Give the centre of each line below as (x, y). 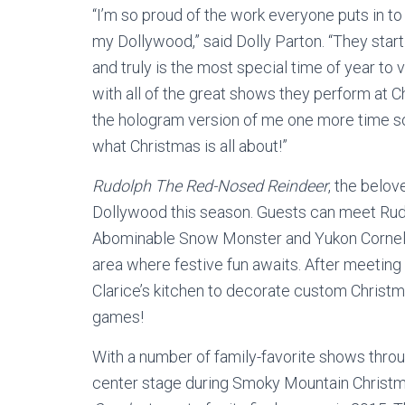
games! (118, 316)
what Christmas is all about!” (190, 146)
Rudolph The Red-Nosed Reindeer (210, 185)
